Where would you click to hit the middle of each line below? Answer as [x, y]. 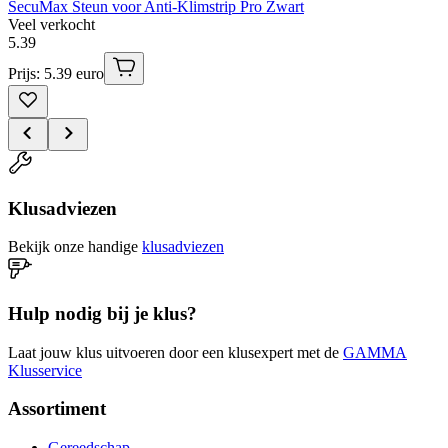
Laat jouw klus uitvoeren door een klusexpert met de [173, 352]
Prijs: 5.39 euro [56, 73]
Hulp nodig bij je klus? [102, 314]
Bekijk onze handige [73, 247]
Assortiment [57, 409]
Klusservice [45, 370]
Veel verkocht [51, 24]
